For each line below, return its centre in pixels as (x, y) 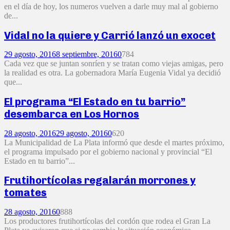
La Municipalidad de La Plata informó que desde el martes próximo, (114, 142)
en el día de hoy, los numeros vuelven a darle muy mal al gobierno (111, 7)
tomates (25, 193)
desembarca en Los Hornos (72, 114)
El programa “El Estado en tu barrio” (95, 102)
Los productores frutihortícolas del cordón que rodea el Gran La (107, 221)
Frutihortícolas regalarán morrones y (100, 180)
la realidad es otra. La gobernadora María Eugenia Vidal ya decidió (112, 73)
